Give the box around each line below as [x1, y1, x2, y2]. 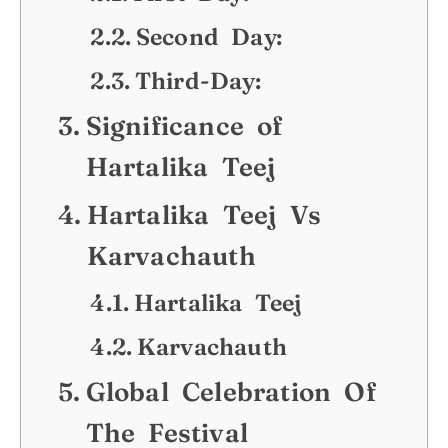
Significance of [85, 110, 283, 143]
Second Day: [135, 22, 295, 52]
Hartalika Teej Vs [86, 199, 321, 232]
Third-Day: [134, 66, 261, 96]
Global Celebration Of [85, 376, 376, 409]
